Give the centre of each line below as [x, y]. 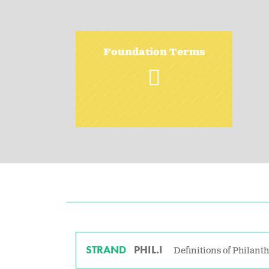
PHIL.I [149, 249]
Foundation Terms [154, 52]
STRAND [106, 249]
